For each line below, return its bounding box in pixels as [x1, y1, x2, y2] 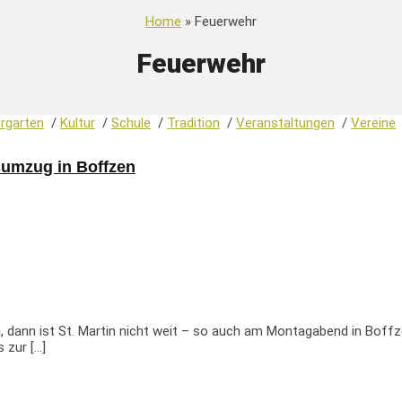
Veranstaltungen [236, 114, 335, 131]
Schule [111, 114, 151, 131]
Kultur [60, 114, 95, 131]
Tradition [167, 114, 220, 131]
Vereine [351, 114, 396, 131]
